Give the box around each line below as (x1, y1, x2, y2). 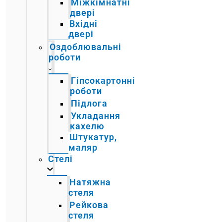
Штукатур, (69, 131, 117, 142)
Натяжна (69, 176, 111, 187)
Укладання (71, 110, 121, 121)
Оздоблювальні (50, 41, 122, 52)
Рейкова (69, 199, 109, 210)
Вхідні (69, 18, 98, 29)
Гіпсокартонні (71, 75, 136, 86)
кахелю (70, 120, 105, 131)
